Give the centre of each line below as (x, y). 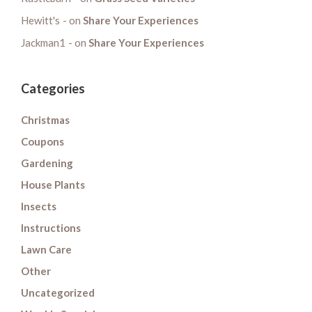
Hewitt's (40, 20)
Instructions (51, 227)
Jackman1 (43, 42)
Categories (53, 88)
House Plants (53, 184)
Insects (39, 206)
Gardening (47, 163)
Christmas (45, 119)
